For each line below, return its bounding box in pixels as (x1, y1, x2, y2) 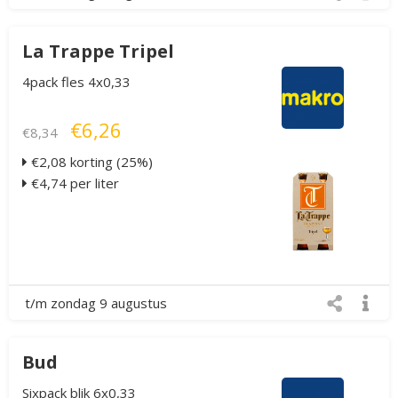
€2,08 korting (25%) (28, 153, 153, 171)
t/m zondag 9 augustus (25, 294, 167, 312)
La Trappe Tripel (22, 39, 174, 63)
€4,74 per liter (28, 174, 119, 192)
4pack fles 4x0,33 (22, 73, 131, 91)
